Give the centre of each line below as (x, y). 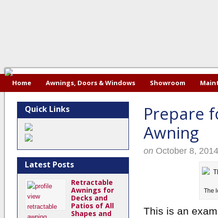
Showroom (168, 83)
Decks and (89, 198)
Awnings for (92, 190)
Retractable (92, 182)
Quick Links (47, 109)
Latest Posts (49, 164)
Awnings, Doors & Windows (91, 83)
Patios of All (92, 206)
